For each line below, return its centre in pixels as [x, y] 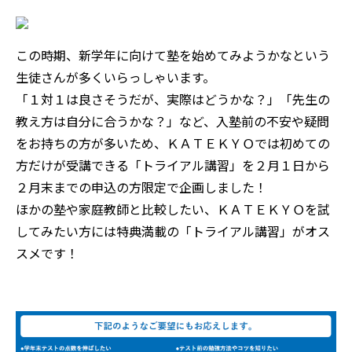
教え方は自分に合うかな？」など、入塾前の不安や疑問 [172, 121]
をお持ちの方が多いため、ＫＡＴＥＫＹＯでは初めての [173, 143]
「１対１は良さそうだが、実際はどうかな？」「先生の [173, 99]
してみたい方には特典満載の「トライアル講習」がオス [173, 231]
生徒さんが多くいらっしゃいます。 [115, 77]
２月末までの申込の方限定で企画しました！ [141, 187]
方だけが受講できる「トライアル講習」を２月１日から [173, 165]
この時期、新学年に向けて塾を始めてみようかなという [173, 55]
